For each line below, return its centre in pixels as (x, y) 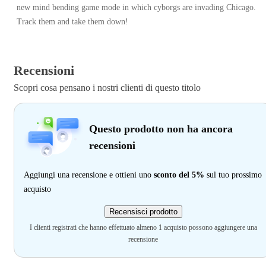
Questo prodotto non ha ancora (161, 129)
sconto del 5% (179, 175)
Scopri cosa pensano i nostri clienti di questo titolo (107, 88)
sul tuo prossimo (233, 175)
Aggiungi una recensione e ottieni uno (89, 175)
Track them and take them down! (74, 22)
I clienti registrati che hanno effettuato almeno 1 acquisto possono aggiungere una (143, 228)
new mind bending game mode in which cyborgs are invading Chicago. (136, 8)
